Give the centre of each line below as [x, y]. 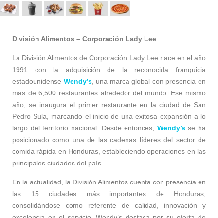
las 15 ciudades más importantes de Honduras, [109, 193]
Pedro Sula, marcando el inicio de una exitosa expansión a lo [109, 116]
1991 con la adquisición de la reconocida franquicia [109, 69]
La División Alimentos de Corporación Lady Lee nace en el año [109, 58]
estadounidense [38, 81]
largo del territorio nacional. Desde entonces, [85, 128]
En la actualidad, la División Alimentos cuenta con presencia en [109, 182]
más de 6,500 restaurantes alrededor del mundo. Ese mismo [109, 93]
